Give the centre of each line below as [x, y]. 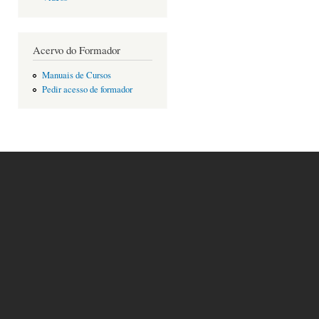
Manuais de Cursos [76, 75]
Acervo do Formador [77, 49]
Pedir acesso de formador [87, 89]
